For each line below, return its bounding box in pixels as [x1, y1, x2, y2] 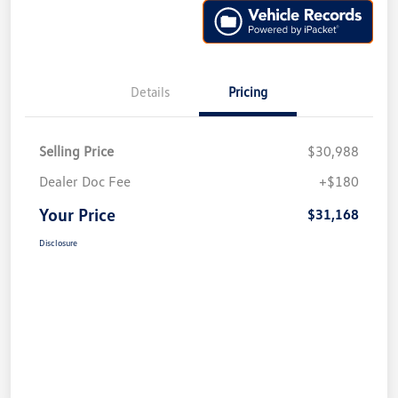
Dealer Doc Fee [39, 172, 131, 190]
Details [131, 84, 170, 99]
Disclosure [39, 237, 77, 248]
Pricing [228, 84, 267, 99]
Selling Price [39, 142, 114, 160]
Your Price [39, 203, 115, 225]
